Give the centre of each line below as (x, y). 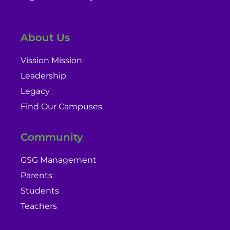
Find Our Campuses (61, 106)
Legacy (35, 91)
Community (52, 137)
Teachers (39, 206)
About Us (45, 37)
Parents (36, 175)
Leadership (43, 75)
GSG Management (59, 160)
